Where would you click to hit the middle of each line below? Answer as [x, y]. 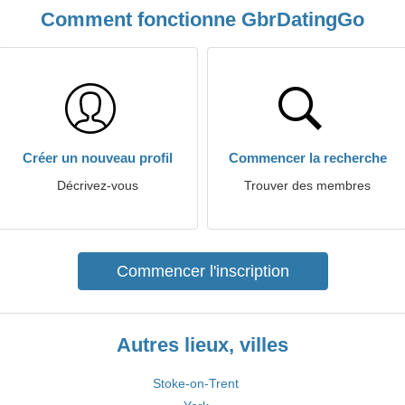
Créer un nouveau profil [98, 158]
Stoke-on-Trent [196, 383]
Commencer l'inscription [202, 271]
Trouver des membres [307, 185]
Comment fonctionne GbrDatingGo [202, 19]
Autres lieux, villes [202, 345]
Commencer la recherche [307, 158]
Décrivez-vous [98, 185]
